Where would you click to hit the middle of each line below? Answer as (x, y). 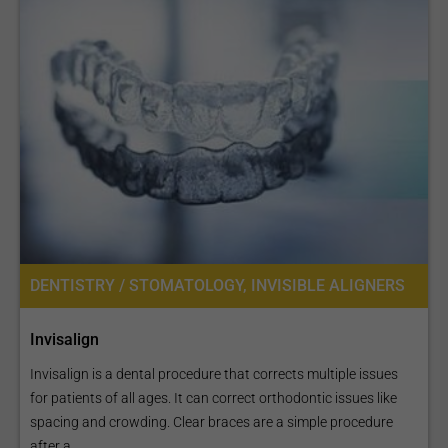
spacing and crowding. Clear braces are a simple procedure (211, 422)
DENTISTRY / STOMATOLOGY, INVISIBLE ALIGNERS (217, 285)
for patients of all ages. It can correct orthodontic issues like (213, 398)
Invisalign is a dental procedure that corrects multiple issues (214, 374)
